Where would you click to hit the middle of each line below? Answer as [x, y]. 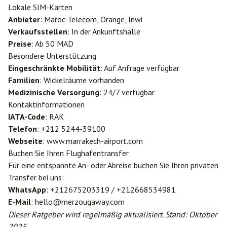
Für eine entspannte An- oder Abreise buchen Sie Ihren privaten [113, 165]
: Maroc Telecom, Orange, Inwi [91, 19]
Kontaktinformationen [46, 104]
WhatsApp [27, 190]
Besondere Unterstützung [52, 56]
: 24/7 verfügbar [127, 92]
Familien [24, 80]
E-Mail [20, 202]
